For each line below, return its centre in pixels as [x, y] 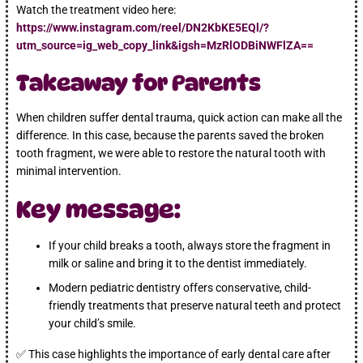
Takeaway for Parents [139, 82]
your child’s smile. [93, 323]
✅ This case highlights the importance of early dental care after [174, 354]
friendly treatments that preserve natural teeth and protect [195, 305]
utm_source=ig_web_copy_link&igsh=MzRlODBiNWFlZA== [165, 45]
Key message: [99, 209]
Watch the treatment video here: [96, 9]
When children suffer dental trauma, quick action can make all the [179, 117]
